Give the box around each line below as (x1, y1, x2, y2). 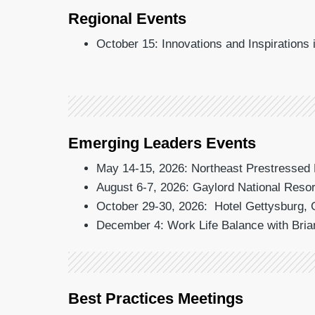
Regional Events (68, 10, 186, 28)
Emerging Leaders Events (68, 134, 256, 152)
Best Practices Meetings (68, 290, 243, 308)
